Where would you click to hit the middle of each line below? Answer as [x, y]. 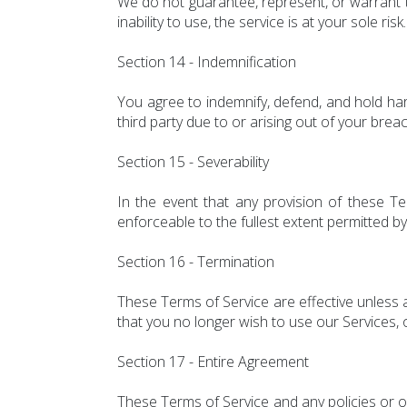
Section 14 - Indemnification [207, 62]
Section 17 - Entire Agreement [213, 362]
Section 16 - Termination [196, 262]
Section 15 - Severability [193, 162]
